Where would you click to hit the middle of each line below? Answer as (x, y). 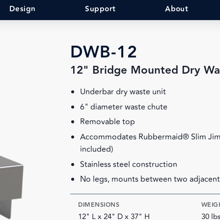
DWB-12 (104, 53)
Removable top (108, 122)
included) (97, 149)
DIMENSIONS (99, 205)
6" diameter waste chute (124, 107)
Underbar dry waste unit (123, 92)
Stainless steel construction (129, 164)
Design (22, 9)
